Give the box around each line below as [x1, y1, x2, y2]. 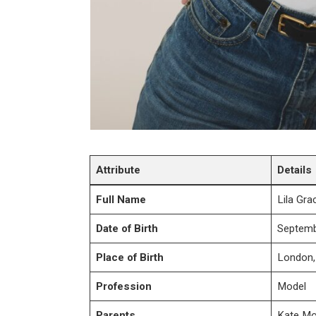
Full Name [96, 193, 147, 206]
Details [277, 163, 312, 176]
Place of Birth [96, 250, 164, 264]
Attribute [96, 163, 141, 176]
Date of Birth [96, 221, 159, 235]
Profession [96, 279, 152, 293]
